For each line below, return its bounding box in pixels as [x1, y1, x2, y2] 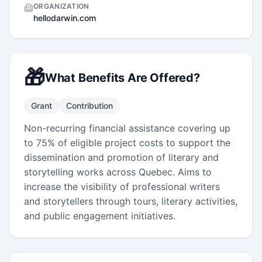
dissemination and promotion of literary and [24, 151, 219, 163]
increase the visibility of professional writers [24, 180, 220, 192]
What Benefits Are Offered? [44, 70, 200, 85]
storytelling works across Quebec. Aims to [24, 166, 212, 178]
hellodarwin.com [33, 12, 96, 23]
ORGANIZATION [33, 1, 89, 11]
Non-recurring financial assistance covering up [24, 122, 230, 134]
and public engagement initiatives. [24, 209, 175, 222]
